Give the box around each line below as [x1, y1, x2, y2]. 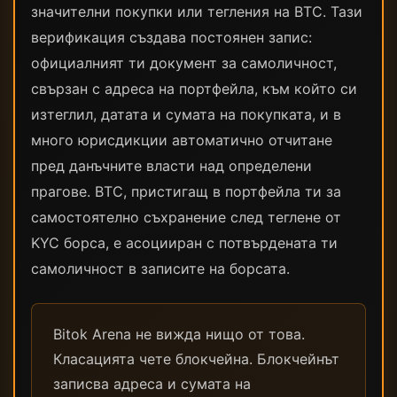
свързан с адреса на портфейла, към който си [31, 80, 357, 97]
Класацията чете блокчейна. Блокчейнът [53, 350, 339, 368]
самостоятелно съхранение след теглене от [31, 208, 341, 226]
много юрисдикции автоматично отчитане [31, 131, 332, 149]
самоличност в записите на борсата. [31, 260, 290, 277]
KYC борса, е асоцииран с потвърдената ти [31, 234, 338, 252]
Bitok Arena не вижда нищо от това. [53, 325, 305, 343]
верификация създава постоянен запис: [31, 28, 312, 46]
